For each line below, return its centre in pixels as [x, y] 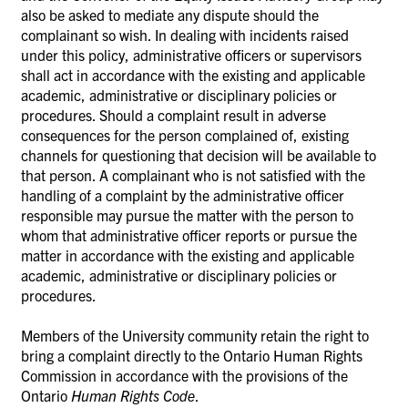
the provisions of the [285, 375]
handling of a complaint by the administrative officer [183, 194]
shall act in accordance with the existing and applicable [193, 74]
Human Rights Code [133, 395]
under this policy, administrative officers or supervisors [191, 54]
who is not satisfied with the [279, 174]
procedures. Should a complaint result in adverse [173, 114]
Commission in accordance [107, 375]
